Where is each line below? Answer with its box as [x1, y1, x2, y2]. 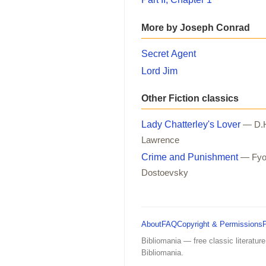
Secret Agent [141, 48, 196, 59]
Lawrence [141, 135, 179, 145]
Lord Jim [141, 65, 178, 76]
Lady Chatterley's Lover [141, 119, 240, 129]
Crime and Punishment [141, 151, 238, 162]
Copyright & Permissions [177, 219, 262, 229]
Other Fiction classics [141, 93, 239, 103]
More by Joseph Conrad [141, 22, 250, 33]
